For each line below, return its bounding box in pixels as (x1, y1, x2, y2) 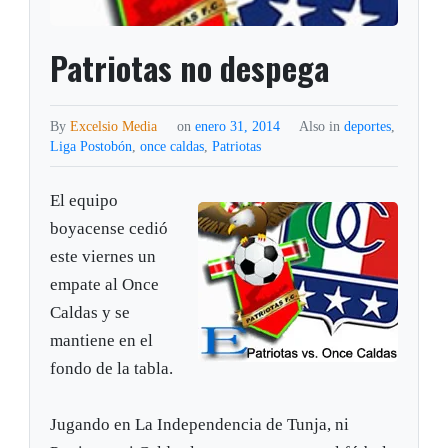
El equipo (50, 191, 119, 211)
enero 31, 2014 (194, 118, 284, 135)
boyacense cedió (50, 219, 169, 239)
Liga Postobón (50, 138, 133, 155)
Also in (298, 118, 344, 135)
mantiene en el (50, 331, 154, 351)
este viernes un (50, 247, 157, 267)
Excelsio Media (70, 118, 158, 135)
